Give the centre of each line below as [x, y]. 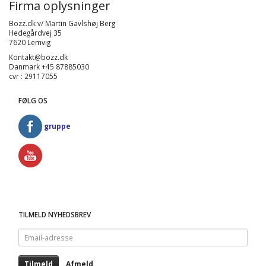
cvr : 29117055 [33, 76]
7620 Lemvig [30, 42]
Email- [28, 233]
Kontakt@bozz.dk [38, 57]
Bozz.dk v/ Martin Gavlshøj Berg [62, 23]
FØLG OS [33, 101]
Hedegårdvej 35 [35, 33]
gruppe [57, 126]
